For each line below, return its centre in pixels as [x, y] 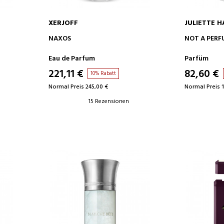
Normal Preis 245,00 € [78, 87]
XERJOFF [63, 23]
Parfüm [196, 58]
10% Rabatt [103, 73]
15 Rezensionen [108, 101]
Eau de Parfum [71, 58]
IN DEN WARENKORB [100, 37]
